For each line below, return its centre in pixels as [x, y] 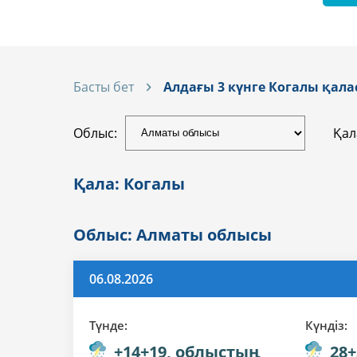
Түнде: [108, 325]
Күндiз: [327, 325]
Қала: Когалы [129, 183]
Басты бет [104, 86]
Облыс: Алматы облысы [173, 234]
